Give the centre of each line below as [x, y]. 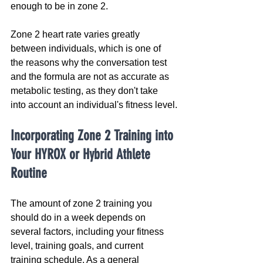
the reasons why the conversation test [90, 63]
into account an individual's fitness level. [94, 105]
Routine [29, 173]
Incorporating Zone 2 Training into [94, 136]
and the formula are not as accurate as [91, 77]
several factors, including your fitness [88, 232]
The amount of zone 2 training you [82, 204]
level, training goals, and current [78, 246]
